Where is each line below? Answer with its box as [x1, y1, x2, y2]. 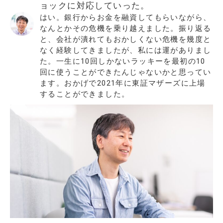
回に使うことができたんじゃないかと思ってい [40, 67, 212, 77]
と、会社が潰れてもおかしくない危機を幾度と [40, 34, 212, 44]
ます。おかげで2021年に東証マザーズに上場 [40, 78, 206, 88]
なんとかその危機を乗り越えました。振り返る [40, 23, 212, 33]
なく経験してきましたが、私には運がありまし [40, 45, 212, 55]
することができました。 [40, 89, 130, 99]
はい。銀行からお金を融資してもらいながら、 [40, 12, 212, 22]
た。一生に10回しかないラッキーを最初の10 [40, 56, 206, 66]
